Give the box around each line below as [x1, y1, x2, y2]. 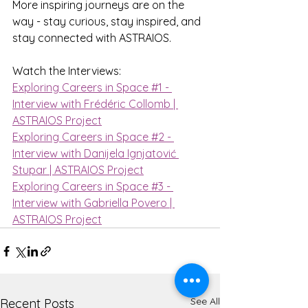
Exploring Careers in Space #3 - [12, 179, 173, 193]
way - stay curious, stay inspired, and [12, 14, 203, 28]
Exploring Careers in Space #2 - [12, 130, 174, 144]
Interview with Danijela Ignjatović [12, 146, 179, 160]
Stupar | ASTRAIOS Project [12, 163, 144, 177]
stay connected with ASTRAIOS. [12, 31, 171, 45]
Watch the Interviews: [12, 64, 121, 78]
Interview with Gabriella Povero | [12, 196, 175, 210]
